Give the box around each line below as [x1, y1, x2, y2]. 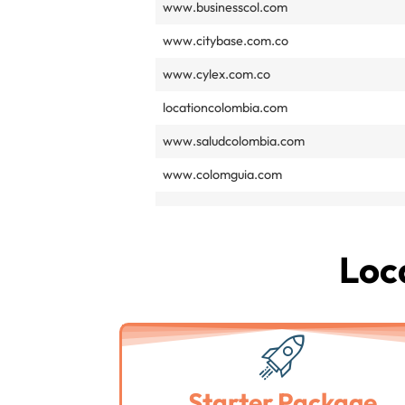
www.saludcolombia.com [163, 133, 305, 150]
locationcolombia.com [163, 99, 287, 117]
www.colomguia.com [163, 166, 282, 184]
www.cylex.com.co [163, 66, 270, 83]
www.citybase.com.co [163, 33, 288, 50]
